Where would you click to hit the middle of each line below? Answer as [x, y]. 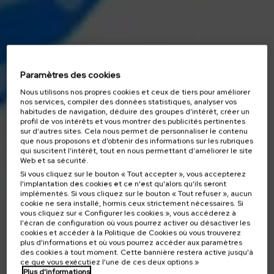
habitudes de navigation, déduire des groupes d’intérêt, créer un [135, 111]
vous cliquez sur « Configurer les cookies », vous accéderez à [128, 213]
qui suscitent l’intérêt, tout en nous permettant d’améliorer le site [137, 150]
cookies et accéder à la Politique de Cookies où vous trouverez [131, 232]
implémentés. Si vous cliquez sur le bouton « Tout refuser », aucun [136, 193]
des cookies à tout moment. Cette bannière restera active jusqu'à [137, 252]
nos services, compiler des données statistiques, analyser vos [129, 102]
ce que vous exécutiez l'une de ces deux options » [110, 262]
